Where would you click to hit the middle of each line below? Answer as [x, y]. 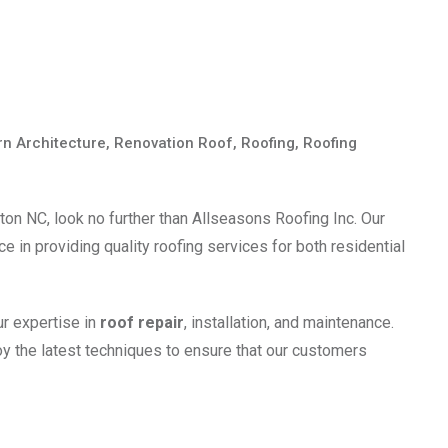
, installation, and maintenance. [289, 322]
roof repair [142, 322]
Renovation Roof [173, 142]
